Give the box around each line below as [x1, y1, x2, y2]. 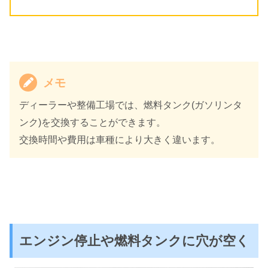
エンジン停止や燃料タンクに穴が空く [19, 233, 250, 249]
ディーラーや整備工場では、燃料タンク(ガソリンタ [19, 99, 242, 110]
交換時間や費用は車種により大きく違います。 [19, 134, 220, 145]
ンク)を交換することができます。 [19, 117, 166, 127]
